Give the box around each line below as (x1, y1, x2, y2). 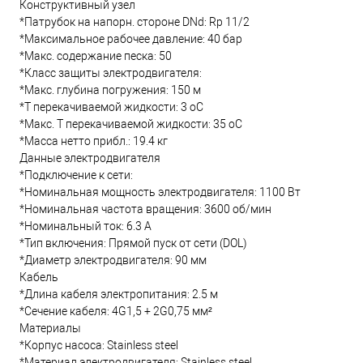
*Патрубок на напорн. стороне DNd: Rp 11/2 (19, 15, 250, 29)
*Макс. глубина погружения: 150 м (19, 83, 201, 97)
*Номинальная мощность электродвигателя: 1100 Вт (19, 186, 301, 199)
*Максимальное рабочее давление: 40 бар (19, 32, 242, 46)
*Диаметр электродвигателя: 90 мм (19, 254, 207, 267)
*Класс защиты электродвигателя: (19, 66, 202, 80)
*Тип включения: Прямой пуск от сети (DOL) (19, 237, 247, 250)
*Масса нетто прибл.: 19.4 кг (19, 135, 168, 148)
